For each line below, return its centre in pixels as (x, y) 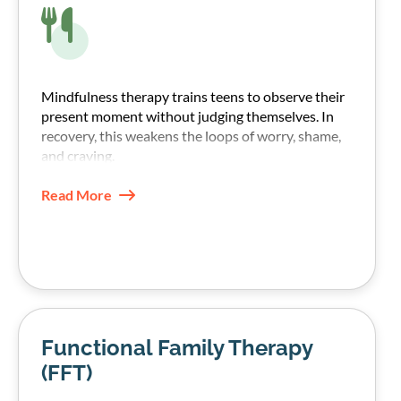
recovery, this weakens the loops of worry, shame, (191, 135)
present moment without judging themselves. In (188, 115)
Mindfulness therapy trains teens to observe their (193, 96)
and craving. (78, 155)
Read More (77, 194)
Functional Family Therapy (177, 347)
